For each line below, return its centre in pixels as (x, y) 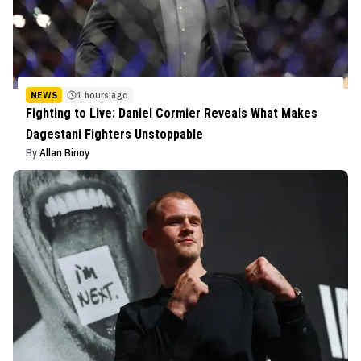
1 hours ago (102, 95)
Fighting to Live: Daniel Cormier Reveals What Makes (172, 113)
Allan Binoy (64, 152)
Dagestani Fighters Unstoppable (114, 134)
